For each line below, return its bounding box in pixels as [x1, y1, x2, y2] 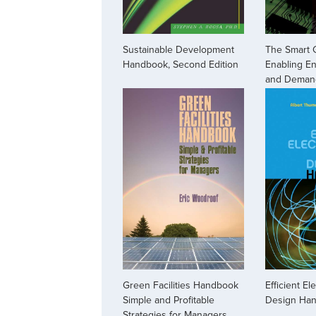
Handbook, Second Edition [123, 58, 238, 71]
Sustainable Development [123, 43, 234, 56]
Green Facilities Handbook [123, 279, 238, 292]
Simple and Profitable [123, 294, 214, 307]
